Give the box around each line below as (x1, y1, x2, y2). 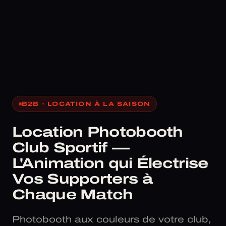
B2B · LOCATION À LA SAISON (22, 100, 151, 108)
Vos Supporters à (12, 171, 152, 187)
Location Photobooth (12, 124, 183, 140)
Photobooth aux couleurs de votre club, (12, 214, 211, 225)
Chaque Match (12, 187, 133, 203)
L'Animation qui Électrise (12, 155, 208, 172)
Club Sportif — (12, 140, 130, 156)
